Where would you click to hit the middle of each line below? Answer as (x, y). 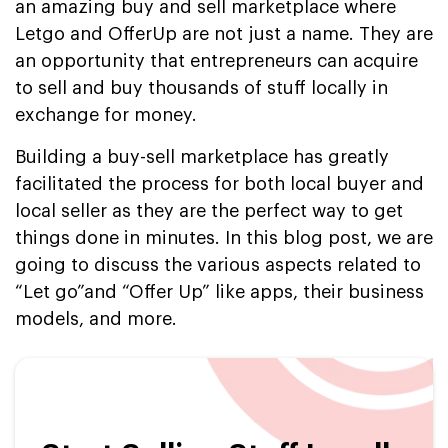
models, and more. (96, 318)
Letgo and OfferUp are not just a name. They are (224, 33)
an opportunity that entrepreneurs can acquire (216, 60)
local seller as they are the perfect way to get (209, 210)
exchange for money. (106, 114)
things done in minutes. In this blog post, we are (224, 237)
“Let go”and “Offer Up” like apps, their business (219, 291)
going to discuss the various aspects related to (218, 264)
